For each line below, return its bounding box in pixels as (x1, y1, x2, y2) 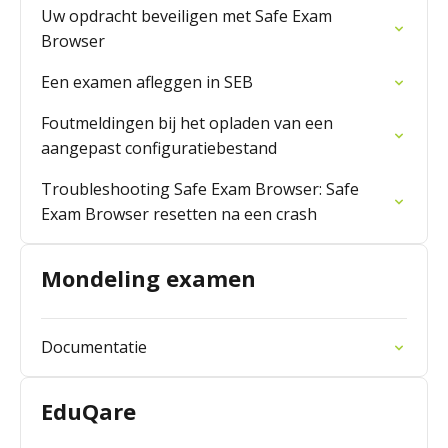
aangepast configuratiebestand (41, 137, 277, 159)
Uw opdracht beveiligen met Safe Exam (41, 5, 332, 27)
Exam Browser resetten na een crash (41, 203, 317, 225)
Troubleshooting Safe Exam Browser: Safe (41, 178, 359, 200)
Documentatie (41, 336, 147, 358)
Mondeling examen (41, 263, 256, 293)
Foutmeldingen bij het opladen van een (41, 112, 333, 134)
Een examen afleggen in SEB (41, 71, 253, 93)
